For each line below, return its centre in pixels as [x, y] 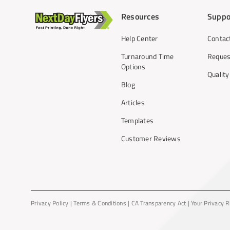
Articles [133, 102]
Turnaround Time [147, 56]
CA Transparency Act [159, 203]
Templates [137, 120]
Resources [140, 16]
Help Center [139, 38]
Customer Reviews [151, 138]
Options [133, 66]
